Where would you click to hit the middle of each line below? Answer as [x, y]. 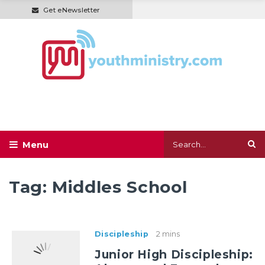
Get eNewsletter [72, 10]
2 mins [168, 234]
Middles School [120, 187]
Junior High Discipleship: [174, 255]
